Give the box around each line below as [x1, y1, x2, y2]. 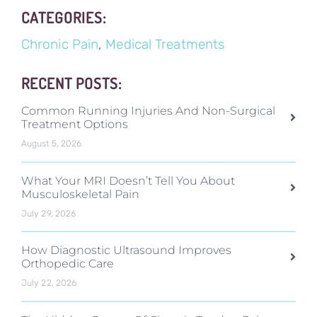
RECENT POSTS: [21, 74, 122, 93]
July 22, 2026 [21, 277, 77, 289]
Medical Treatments [105, 36, 225, 53]
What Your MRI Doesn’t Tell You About [21, 173, 235, 188]
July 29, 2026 [21, 207, 76, 219]
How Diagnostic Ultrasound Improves [21, 243, 231, 258]
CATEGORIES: [21, 8, 106, 28]
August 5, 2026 [21, 138, 82, 149]
